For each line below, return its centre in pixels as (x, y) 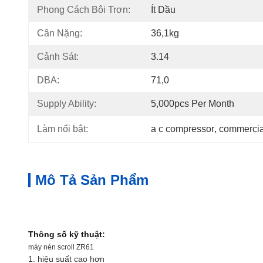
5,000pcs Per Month (193, 104)
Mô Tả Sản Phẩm (92, 180)
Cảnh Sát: (58, 57)
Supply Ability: (67, 104)
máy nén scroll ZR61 (61, 247)
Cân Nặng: (60, 33)
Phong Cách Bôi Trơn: (84, 10)
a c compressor (183, 129)
